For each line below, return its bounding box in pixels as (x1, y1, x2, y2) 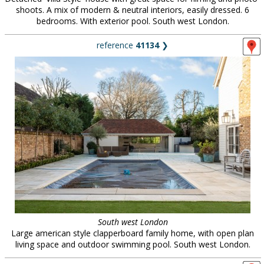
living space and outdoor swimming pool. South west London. (15, 239, 250, 250)
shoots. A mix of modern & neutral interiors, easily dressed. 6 (16, 4, 249, 15)
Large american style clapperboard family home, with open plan (11, 227, 254, 239)
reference (97, 39, 136, 51)
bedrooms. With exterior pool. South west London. (36, 15, 229, 27)
